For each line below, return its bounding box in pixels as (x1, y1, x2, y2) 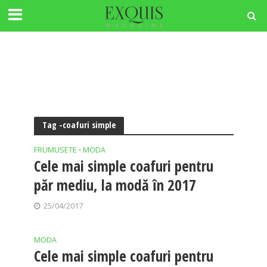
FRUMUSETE (33, 145, 77, 155)
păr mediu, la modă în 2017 (33, 175, 196, 195)
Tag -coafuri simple (42, 119, 116, 131)
